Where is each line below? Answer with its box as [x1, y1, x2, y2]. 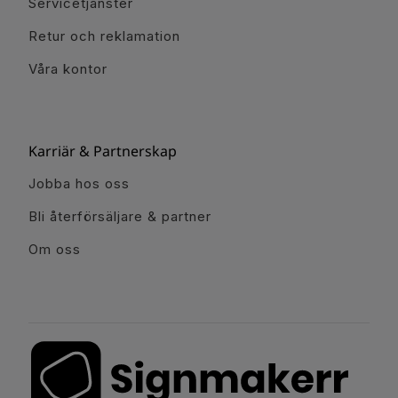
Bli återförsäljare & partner [28, 207, 211, 225]
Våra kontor [28, 60, 107, 77]
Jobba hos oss [28, 174, 130, 192]
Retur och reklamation [28, 27, 180, 44]
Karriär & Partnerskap [28, 140, 177, 161]
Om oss [28, 240, 81, 258]
